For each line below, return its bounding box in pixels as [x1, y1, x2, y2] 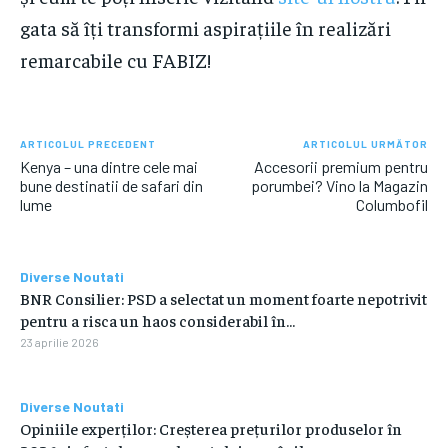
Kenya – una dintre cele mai [20, 156, 198, 176]
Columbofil [355, 194, 428, 214]
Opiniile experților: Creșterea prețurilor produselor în [20, 417, 402, 438]
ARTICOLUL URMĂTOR [302, 137, 428, 150]
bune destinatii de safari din [20, 175, 203, 195]
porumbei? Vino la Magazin [250, 175, 428, 195]
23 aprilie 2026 [20, 334, 99, 349]
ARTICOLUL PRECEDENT [20, 137, 156, 150]
